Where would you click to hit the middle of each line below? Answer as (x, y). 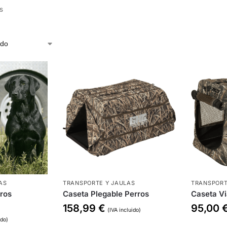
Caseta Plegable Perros (106, 194)
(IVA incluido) (124, 210)
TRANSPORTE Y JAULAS (99, 183)
